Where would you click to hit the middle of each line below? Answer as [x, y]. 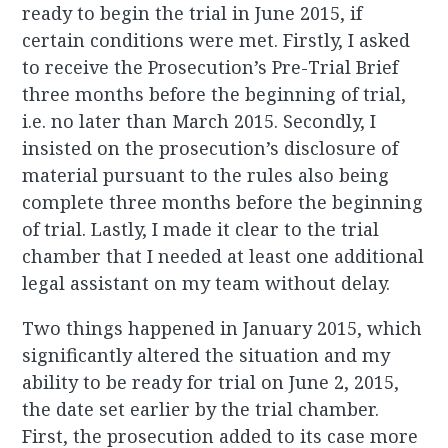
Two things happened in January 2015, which [222, 328]
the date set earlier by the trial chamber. [201, 409]
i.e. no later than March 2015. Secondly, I [199, 121]
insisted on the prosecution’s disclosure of [210, 148]
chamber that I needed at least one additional [223, 256]
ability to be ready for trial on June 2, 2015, [211, 382]
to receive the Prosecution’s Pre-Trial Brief [210, 67]
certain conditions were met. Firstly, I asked [216, 40]
